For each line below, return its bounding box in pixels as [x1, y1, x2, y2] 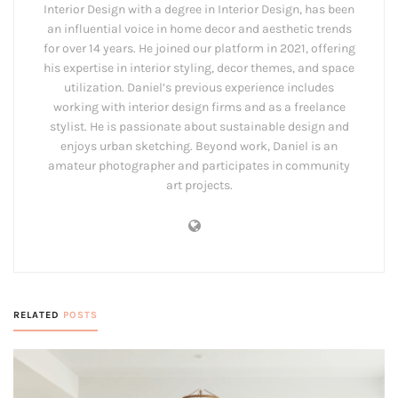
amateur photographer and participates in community [48, 157, 350, 173]
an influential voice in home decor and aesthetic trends [46, 20, 352, 36]
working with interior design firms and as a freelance [52, 99, 346, 115]
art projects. [165, 177, 233, 193]
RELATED [13, 308, 60, 321]
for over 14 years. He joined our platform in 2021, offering [43, 40, 355, 56]
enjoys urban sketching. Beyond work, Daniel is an [60, 138, 338, 154]
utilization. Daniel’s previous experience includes [64, 79, 334, 95]
